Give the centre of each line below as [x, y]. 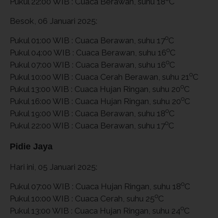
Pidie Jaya [31, 146]
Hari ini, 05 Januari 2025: [54, 167]
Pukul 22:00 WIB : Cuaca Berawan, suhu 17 [87, 125]
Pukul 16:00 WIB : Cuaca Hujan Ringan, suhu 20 [95, 101]
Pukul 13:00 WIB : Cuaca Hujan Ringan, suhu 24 [95, 210]
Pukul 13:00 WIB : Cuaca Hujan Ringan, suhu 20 [95, 89]
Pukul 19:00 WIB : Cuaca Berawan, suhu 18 [88, 113]
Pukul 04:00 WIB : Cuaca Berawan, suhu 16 [88, 52]
